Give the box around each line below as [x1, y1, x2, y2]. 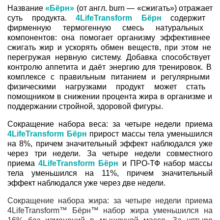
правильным [55, 72, 106, 81]
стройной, [57, 102, 95, 110]
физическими [7, 82, 56, 91]
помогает [75, 33, 113, 42]
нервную [51, 53, 87, 61]
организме [165, 92, 205, 101]
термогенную [51, 23, 111, 32]
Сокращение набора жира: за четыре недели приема [7, 196, 213, 205]
